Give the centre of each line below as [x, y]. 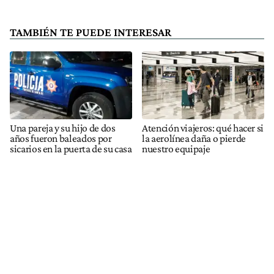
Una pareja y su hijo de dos [63, 128]
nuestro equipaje [176, 148]
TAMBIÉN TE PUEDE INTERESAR [91, 32]
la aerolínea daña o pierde [194, 138]
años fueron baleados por [61, 138]
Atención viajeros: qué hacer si [203, 128]
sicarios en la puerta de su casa [71, 148]
